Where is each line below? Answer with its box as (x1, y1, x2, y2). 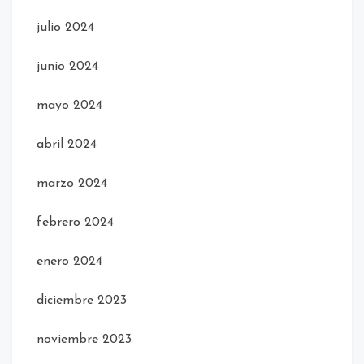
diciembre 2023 (37, 293, 127, 307)
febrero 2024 (37, 215, 114, 229)
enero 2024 (37, 254, 102, 268)
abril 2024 (37, 137, 97, 151)
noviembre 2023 (37, 332, 132, 346)
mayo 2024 (37, 98, 102, 112)
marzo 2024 (37, 176, 107, 190)
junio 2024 (37, 59, 98, 73)
